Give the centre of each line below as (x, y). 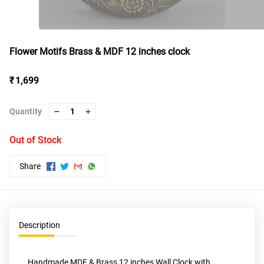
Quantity (26, 111)
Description (39, 225)
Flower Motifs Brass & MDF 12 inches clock (100, 52)
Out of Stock (35, 140)
